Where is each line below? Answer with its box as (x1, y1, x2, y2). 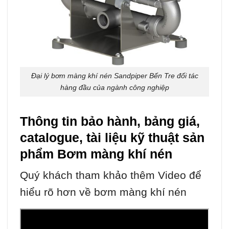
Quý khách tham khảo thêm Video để (20, 169, 201, 181)
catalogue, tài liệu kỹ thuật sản (20, 130, 204, 145)
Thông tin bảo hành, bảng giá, (20, 113, 200, 128)
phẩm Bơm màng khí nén (20, 146, 172, 161)
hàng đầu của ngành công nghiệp (60, 83, 169, 91)
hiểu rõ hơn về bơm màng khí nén (20, 186, 187, 198)
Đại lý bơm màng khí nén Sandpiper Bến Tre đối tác (31, 71, 198, 80)
